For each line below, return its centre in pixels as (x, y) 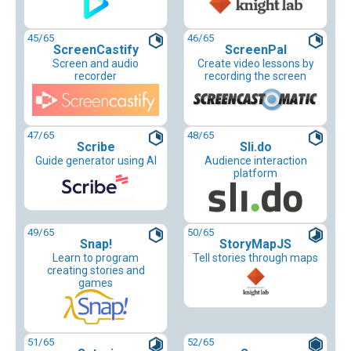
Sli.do (255, 147)
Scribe (96, 147)
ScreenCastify (96, 50)
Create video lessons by (255, 64)
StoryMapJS (255, 244)
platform (255, 174)
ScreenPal (255, 50)
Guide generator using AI (96, 161)
